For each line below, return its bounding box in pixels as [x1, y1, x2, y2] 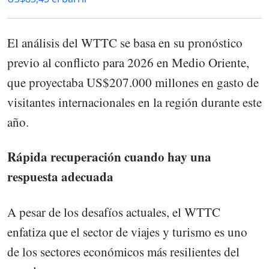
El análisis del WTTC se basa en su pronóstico [7, 34, 243, 52]
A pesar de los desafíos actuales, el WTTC [7, 203, 220, 220]
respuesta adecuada [7, 168, 113, 186]
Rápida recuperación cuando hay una [7, 148, 211, 166]
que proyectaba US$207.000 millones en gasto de [7, 74, 259, 91]
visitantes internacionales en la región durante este [7, 94, 262, 111]
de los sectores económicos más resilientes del [7, 243, 240, 260]
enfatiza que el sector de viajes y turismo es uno [7, 223, 247, 240]
